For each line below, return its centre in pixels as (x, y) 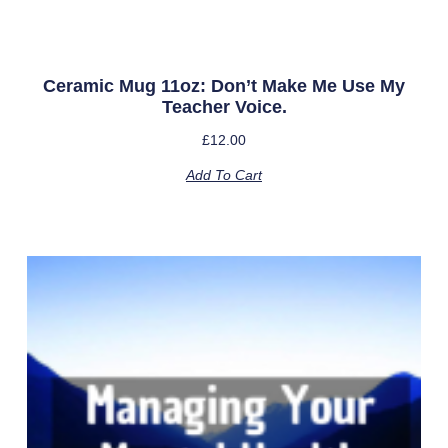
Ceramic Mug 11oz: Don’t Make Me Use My (224, 85)
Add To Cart (224, 174)
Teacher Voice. (224, 106)
